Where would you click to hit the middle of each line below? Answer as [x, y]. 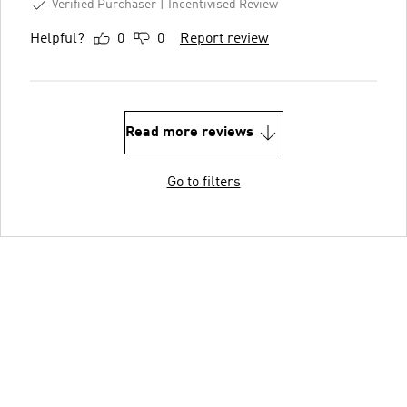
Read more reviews [189, 132]
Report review [224, 39]
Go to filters [203, 182]
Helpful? [57, 39]
